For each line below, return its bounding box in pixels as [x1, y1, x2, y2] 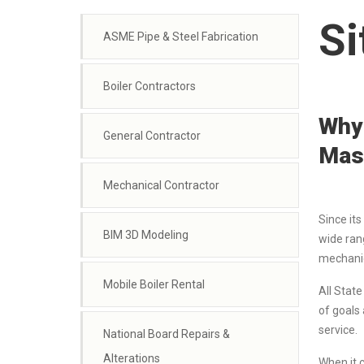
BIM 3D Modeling [103, 228, 188, 241]
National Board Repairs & [103, 327, 230, 340]
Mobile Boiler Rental [103, 278, 205, 291]
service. [318, 323, 360, 336]
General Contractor [103, 129, 201, 142]
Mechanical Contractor [103, 179, 219, 192]
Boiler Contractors [103, 80, 196, 93]
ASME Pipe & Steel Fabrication [103, 30, 258, 43]
